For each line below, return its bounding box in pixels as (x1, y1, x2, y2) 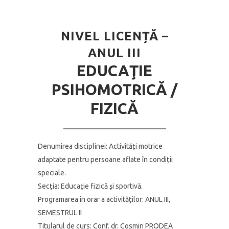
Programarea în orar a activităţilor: (38, 195, 144, 203)
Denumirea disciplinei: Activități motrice (38, 142, 163, 150)
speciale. (38, 169, 66, 177)
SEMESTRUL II (38, 209, 82, 217)
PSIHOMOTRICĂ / (52, 81, 177, 98)
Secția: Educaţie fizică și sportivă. (38, 182, 143, 190)
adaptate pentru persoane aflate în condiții (38, 155, 173, 164)
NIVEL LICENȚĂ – (60, 29, 169, 43)
